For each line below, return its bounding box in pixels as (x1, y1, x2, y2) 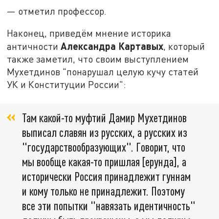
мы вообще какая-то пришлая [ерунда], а (22, 154, 186, 169)
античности (7, 41, 61, 52)
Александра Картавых (61, 40, 164, 52)
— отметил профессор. (7, 5, 107, 17)
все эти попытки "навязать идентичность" (22, 198, 196, 213)
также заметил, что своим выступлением (7, 53, 189, 65)
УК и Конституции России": (7, 79, 127, 90)
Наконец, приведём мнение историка (7, 27, 172, 39)
